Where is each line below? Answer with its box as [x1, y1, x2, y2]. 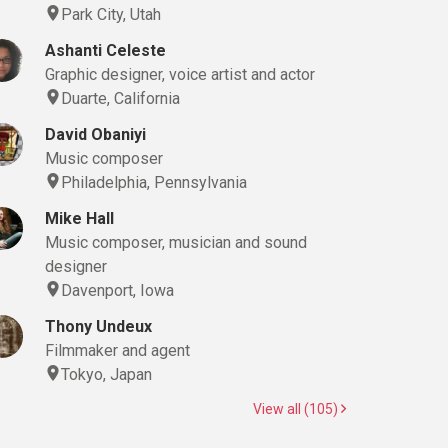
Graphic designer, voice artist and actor [45, 65, 316, 84]
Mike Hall [45, 209, 115, 228]
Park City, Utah [61, 5, 162, 24]
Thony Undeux [45, 317, 153, 336]
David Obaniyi [45, 125, 147, 144]
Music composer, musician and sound [45, 233, 308, 252]
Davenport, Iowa [61, 281, 175, 300]
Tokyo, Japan [61, 365, 153, 384]
